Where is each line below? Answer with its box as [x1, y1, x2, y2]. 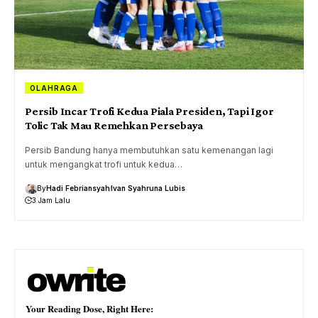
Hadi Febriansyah [46, 184, 110, 193]
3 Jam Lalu [32, 196, 70, 205]
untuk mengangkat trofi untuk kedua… [25, 159, 182, 170]
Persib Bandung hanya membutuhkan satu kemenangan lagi [25, 145, 273, 156]
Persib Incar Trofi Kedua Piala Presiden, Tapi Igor [25, 105, 274, 118]
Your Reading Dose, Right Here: [26, 301, 153, 315]
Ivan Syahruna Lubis [111, 184, 185, 193]
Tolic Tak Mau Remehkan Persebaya [25, 119, 204, 132]
